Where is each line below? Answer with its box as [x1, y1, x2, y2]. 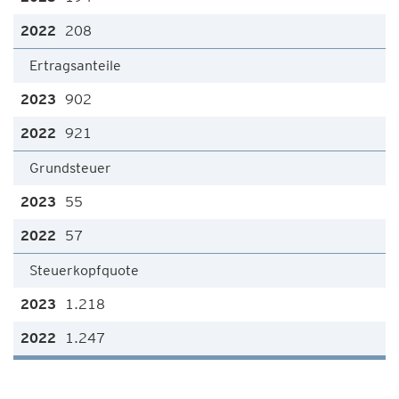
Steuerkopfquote [29, 262, 139, 279]
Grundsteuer [29, 159, 111, 176]
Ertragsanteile [29, 57, 121, 74]
